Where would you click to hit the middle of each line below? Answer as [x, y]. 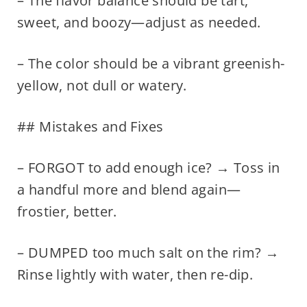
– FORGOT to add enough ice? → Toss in [148, 168]
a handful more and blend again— [129, 190]
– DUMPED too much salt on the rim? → [148, 253]
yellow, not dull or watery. [102, 86]
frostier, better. [67, 212]
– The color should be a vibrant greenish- [151, 64]
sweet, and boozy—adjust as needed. [139, 23]
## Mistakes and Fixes [90, 127]
